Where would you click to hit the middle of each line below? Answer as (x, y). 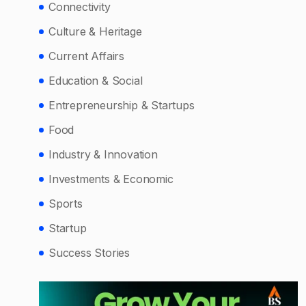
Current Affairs (86, 56)
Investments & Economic (111, 179)
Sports (66, 203)
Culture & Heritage (95, 31)
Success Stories (89, 252)
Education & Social (96, 80)
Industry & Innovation (103, 154)
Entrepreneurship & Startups (122, 105)
